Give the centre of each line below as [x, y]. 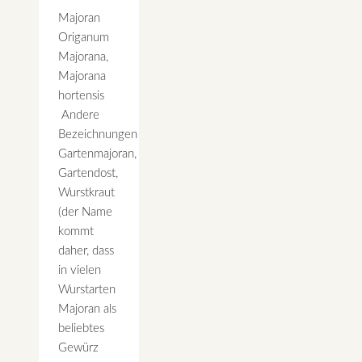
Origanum [84, 38]
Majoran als [87, 309]
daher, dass [86, 251]
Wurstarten [87, 290]
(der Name [85, 213]
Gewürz [78, 348]
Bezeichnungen [98, 135]
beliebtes [81, 329]
